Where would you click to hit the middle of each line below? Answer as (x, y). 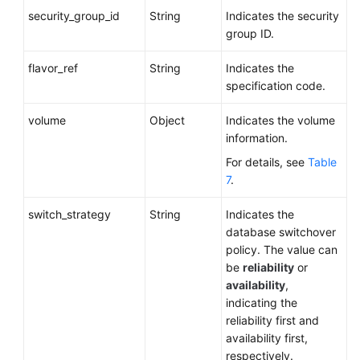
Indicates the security (282, 16)
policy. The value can (282, 250)
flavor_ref (53, 68)
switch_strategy (70, 214)
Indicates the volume (280, 120)
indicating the (262, 303)
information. (257, 138)
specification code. (276, 86)
